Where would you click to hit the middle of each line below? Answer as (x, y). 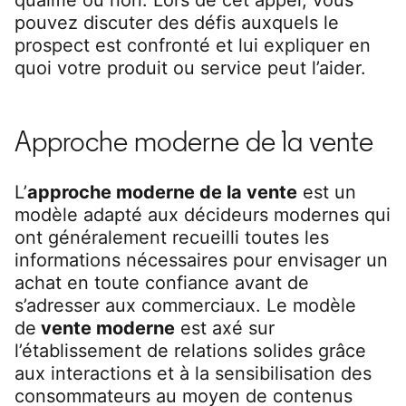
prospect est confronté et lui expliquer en (193, 45)
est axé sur (225, 328)
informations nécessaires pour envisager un (201, 260)
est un (327, 192)
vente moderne (106, 328)
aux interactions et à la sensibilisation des (193, 373)
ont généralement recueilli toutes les (172, 237)
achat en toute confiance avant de (162, 282)
